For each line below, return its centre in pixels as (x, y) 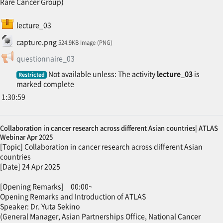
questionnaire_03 (45, 58)
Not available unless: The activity (102, 74)
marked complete (45, 84)
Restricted (31, 75)
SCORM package (61, 23)
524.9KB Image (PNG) (85, 42)
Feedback (90, 56)
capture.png (36, 42)
